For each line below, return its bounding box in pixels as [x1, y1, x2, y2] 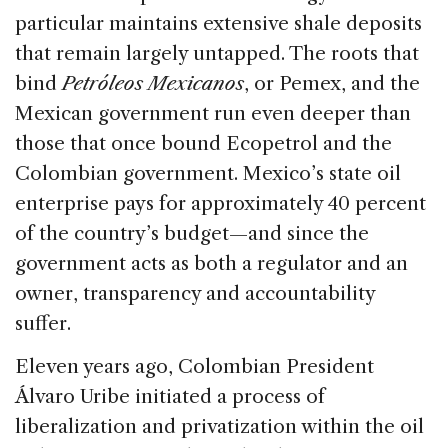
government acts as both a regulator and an [15, 251, 408, 275]
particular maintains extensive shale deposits [15, 11, 422, 35]
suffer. [15, 311, 71, 335]
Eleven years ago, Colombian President [15, 354, 374, 378]
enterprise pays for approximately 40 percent [15, 191, 426, 215]
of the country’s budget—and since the [15, 221, 369, 245]
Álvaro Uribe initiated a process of [15, 384, 325, 408]
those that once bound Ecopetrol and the [15, 131, 392, 155]
